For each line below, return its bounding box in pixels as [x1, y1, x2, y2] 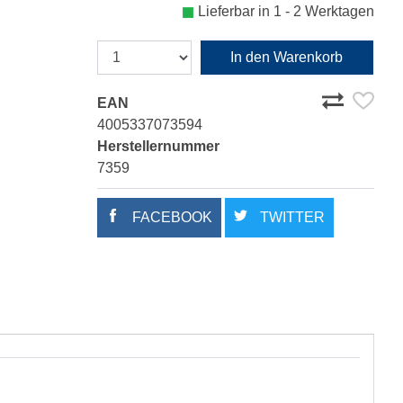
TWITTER [256, 210, 325, 226]
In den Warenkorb [230, 49, 344, 66]
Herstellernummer [97, 139, 219, 155]
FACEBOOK [129, 210, 212, 226]
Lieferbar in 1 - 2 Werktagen [198, 4, 374, 20]
